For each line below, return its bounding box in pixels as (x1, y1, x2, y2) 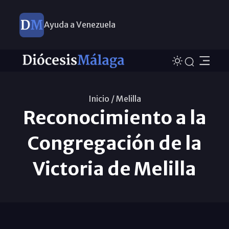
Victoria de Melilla (33, 157, 196, 180)
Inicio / (88, 93, 114, 104)
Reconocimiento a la (22, 106, 207, 129)
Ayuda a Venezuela (43, 19, 116, 30)
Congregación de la (27, 131, 202, 155)
